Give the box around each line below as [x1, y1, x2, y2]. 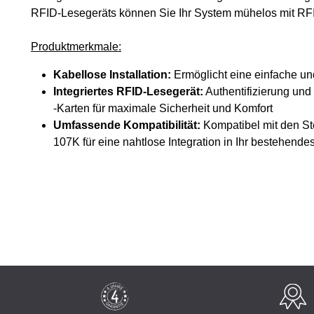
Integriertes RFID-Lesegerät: [53, 86, 203, 97]
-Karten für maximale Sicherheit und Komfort [53, 102, 273, 114]
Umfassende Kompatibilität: [53, 119, 200, 131]
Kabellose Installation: [53, 69, 171, 81]
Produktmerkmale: [31, 41, 121, 53]
